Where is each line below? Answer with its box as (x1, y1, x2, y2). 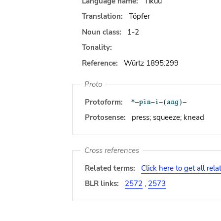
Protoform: (85, 97, 123, 107)
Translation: (82, 11, 125, 21)
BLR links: (85, 179, 119, 188)
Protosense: (85, 112, 126, 122)
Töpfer (128, 11, 150, 21)
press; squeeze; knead (131, 112, 204, 122)
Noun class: (82, 27, 123, 37)
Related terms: (85, 163, 135, 173)
